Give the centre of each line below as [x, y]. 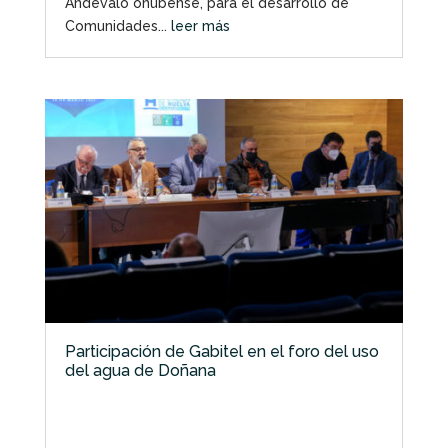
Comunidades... [117, 25]
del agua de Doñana [140, 370]
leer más [200, 25]
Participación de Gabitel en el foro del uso [221, 351]
